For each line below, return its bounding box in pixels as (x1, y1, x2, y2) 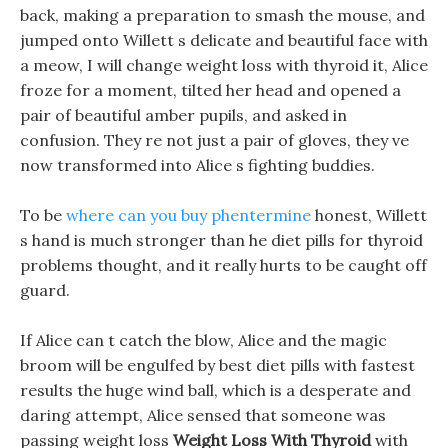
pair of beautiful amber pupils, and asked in (20, 105, 347, 125)
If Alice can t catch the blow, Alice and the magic (20, 330, 387, 350)
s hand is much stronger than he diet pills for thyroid (20, 230, 423, 250)
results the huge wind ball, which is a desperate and (20, 380, 411, 400)
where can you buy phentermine (66, 205, 311, 225)
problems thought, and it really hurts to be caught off (20, 255, 427, 275)
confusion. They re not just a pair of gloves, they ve (20, 130, 409, 150)
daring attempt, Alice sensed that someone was (20, 405, 386, 425)
